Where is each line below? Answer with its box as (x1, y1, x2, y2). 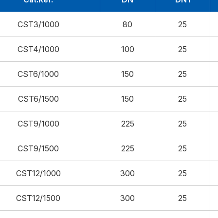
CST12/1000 (16, 168, 61, 178)
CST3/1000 (17, 19, 59, 29)
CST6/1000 (18, 69, 59, 79)
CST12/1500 (16, 193, 60, 203)
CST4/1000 (17, 44, 59, 54)
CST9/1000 (17, 118, 59, 128)
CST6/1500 (18, 93, 59, 104)
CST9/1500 (18, 143, 59, 153)
